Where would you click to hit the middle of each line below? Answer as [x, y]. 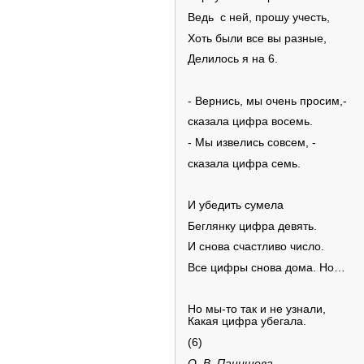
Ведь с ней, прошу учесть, [259, 17]
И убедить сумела [236, 205]
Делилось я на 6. [233, 59]
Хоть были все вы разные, [257, 38]
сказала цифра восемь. [250, 122]
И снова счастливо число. [256, 247]
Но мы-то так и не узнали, [257, 310]
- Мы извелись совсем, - [252, 142]
